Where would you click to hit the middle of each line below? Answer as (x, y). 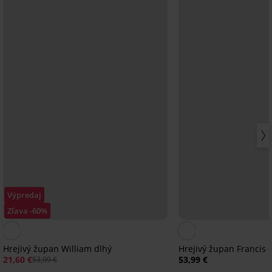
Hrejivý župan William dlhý (57, 249)
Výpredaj (24, 195)
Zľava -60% (27, 211)
